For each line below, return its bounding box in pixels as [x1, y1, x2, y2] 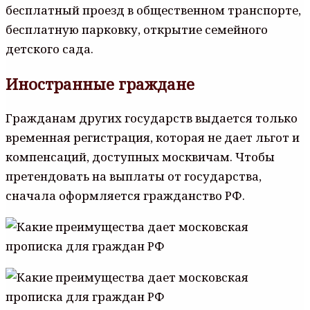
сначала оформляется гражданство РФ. [6, 187, 245, 203]
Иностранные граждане [6, 73, 194, 94]
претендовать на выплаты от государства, [6, 167, 262, 184]
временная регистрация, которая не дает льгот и [6, 129, 300, 145]
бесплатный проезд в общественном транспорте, [6, 1, 301, 18]
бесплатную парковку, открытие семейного [6, 21, 268, 37]
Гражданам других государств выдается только [6, 109, 298, 126]
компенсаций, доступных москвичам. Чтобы [6, 148, 275, 165]
